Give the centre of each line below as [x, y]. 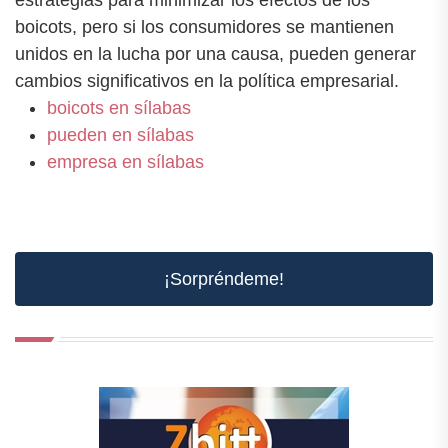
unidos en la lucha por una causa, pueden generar [215, 53]
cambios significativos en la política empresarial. [207, 80]
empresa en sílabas [125, 161]
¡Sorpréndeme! [224, 278]
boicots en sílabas [119, 107]
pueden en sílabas [120, 134]
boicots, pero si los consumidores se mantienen [204, 26]
